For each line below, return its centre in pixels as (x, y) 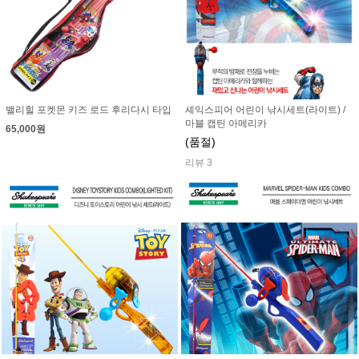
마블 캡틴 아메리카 (226, 123)
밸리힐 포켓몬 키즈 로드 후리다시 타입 (89, 109)
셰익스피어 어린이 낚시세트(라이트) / (265, 109)
